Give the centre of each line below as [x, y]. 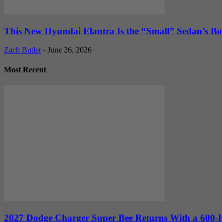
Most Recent [25, 69]
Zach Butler [23, 50]
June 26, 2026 [70, 50]
